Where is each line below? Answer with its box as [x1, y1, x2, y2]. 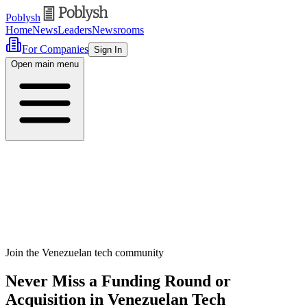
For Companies [22, 42, 88, 55]
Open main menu [11, 58, 79, 69]
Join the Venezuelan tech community [5, 246, 164, 258]
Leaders [58, 23, 92, 36]
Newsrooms [92, 23, 144, 36]
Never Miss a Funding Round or [5, 272, 231, 291]
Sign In [94, 44, 122, 55]
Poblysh [5, 11, 40, 23]
